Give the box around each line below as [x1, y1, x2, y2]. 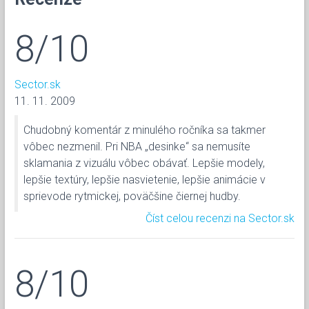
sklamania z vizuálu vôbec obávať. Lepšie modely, [23, 156, 265, 170]
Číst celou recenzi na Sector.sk [146, 211, 295, 225]
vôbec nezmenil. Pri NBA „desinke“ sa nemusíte [23, 139, 250, 153]
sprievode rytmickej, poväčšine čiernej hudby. [23, 189, 241, 203]
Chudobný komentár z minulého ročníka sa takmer [23, 123, 266, 137]
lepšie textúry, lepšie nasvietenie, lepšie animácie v [23, 172, 266, 186]
